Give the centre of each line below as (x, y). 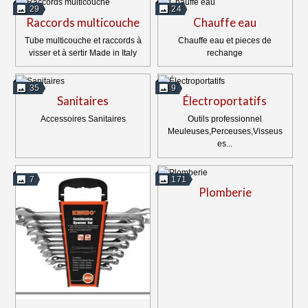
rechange (225, 53)
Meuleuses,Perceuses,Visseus (225, 132)
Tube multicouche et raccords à (83, 40)
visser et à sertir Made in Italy (83, 53)
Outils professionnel (225, 119)
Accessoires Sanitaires (83, 119)
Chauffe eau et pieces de (225, 40)
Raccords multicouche (83, 22)
